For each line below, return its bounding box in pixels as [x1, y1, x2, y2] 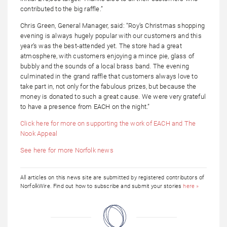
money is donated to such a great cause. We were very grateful [20, 93, 206, 100]
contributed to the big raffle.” [20, 5, 103, 13]
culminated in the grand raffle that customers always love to [20, 72, 198, 80]
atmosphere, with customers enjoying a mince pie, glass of [20, 52, 195, 60]
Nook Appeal [20, 130, 58, 137]
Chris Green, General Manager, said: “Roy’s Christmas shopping [20, 22, 205, 29]
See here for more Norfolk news [20, 146, 113, 154]
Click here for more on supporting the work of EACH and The [20, 120, 196, 127]
